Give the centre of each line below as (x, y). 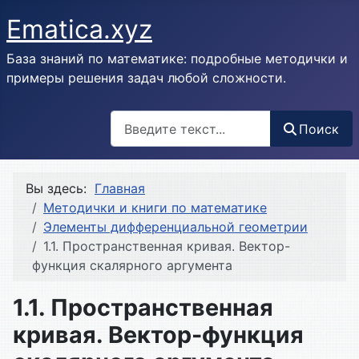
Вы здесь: (60, 189)
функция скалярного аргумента (132, 266)
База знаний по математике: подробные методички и (177, 58)
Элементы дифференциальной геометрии (175, 227)
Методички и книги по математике (155, 208)
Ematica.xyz (79, 29)
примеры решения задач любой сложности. (146, 78)
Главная (120, 189)
